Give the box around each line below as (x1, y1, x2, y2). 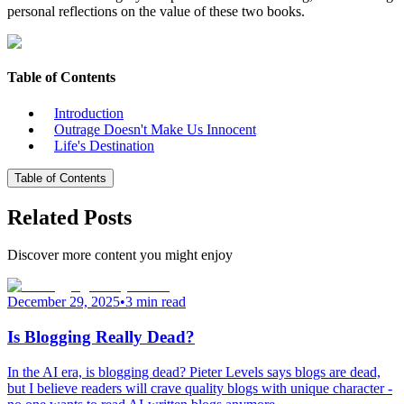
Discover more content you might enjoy (7, 247, 233, 263)
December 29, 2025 (7, 294, 120, 310)
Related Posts (7, 205, 132, 229)
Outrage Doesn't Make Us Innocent (54, 121, 256, 137)
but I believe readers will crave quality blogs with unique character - (7, 380, 392, 396)
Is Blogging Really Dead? (7, 327, 195, 347)
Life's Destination (54, 137, 154, 153)
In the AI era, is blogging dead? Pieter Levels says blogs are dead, (7, 363, 381, 380)
